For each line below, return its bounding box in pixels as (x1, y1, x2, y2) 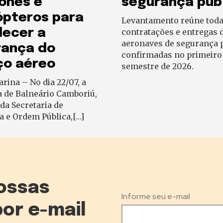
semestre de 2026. (121, 61, 194, 72)
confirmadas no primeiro (121, 50, 222, 60)
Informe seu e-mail (121, 191, 190, 202)
